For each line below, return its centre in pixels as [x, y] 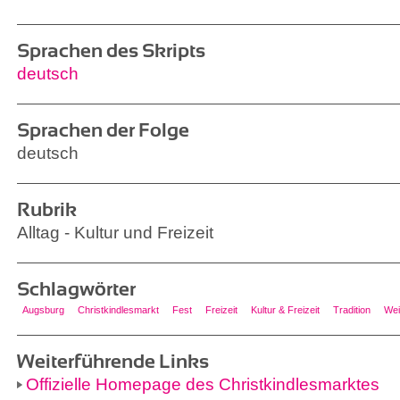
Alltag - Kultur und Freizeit [115, 233]
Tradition [351, 310]
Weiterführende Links [113, 361]
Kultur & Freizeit [285, 310]
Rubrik [47, 209]
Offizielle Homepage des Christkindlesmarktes [203, 384]
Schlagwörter [76, 289]
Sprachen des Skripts [111, 50]
